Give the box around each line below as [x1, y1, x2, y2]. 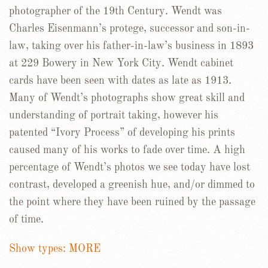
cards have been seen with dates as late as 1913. [9, 75, 232, 86]
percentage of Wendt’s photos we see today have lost [9, 162, 250, 173]
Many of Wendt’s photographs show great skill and [9, 92, 245, 103]
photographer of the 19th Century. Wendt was [9, 5, 222, 17]
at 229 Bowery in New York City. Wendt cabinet [9, 57, 233, 69]
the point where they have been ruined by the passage [9, 196, 255, 208]
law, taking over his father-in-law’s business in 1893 [9, 40, 254, 51]
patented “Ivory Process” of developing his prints [9, 127, 235, 138]
